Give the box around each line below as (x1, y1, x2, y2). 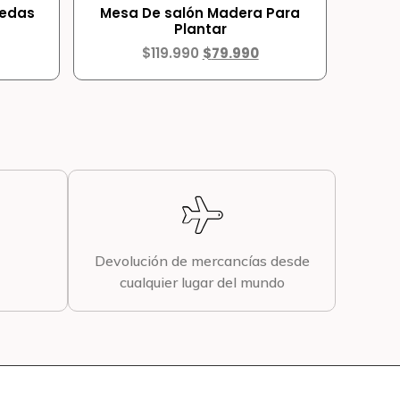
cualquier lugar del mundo (119, 272, 285, 291)
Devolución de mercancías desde (94, 251, 310, 270)
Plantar (173, 19, 227, 38)
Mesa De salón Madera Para (100, 3, 301, 22)
